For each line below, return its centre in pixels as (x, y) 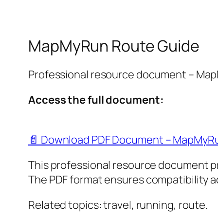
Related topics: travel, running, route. (118, 205)
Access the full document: (96, 100)
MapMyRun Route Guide (114, 45)
